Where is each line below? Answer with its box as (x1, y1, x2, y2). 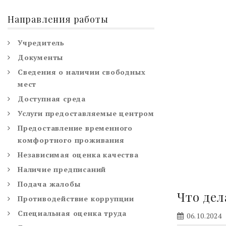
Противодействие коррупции (18, 193, 134, 203)
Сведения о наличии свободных (18, 67, 146, 77)
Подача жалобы (18, 179, 81, 189)
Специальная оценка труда (18, 208, 127, 218)
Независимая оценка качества (18, 149, 139, 159)
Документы (18, 52, 64, 62)
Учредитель (18, 37, 65, 47)
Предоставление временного (18, 123, 133, 133)
